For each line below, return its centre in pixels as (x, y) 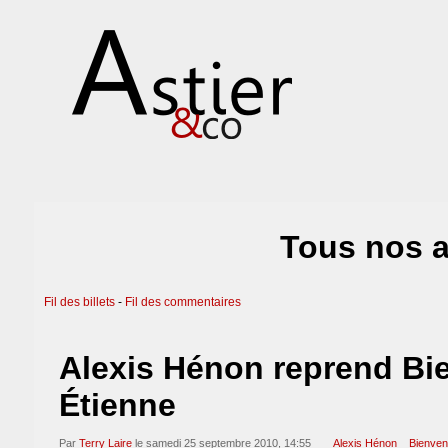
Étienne (117, 405)
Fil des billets (79, 302)
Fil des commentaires (183, 302)
